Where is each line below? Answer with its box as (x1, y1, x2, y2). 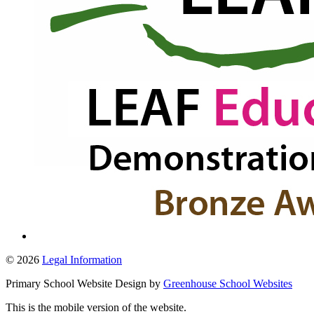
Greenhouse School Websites (163, 277, 292, 289)
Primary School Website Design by (6, 277, 163, 289)
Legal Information (42, 253, 122, 266)
